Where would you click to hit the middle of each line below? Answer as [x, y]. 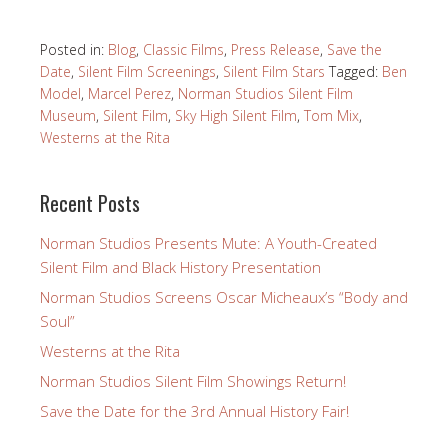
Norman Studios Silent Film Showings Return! [193, 381]
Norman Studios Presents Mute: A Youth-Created [208, 243]
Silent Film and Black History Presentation [180, 267]
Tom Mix [331, 116]
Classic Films [183, 50]
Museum [68, 116]
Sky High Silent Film [236, 116]
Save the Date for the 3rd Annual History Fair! [194, 411]
